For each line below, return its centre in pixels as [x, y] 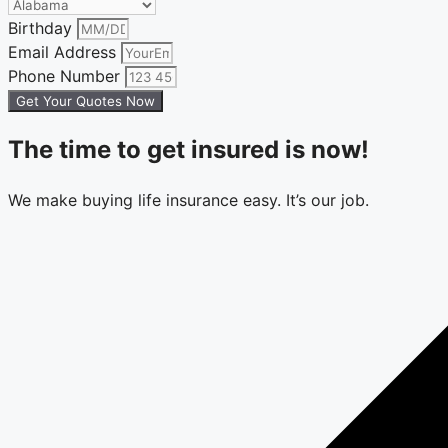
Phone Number [66, 76]
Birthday [42, 28]
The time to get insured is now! [188, 150]
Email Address [64, 52]
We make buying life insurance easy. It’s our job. [188, 199]
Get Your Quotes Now [85, 101]
